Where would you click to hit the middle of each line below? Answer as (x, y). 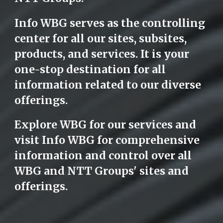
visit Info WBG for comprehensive (107, 140)
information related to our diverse (108, 85)
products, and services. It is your (102, 54)
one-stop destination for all (90, 69)
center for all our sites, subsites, (101, 38)
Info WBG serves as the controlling (110, 23)
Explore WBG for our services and (106, 125)
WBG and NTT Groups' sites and (102, 171)
